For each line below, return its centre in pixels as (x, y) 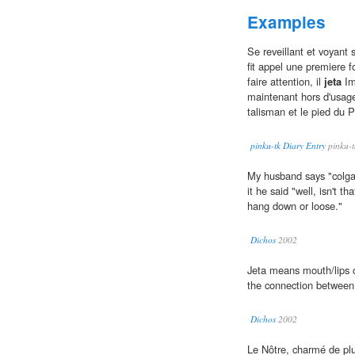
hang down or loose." (295, 206)
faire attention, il (286, 82)
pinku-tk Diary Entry (288, 146)
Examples (286, 22)
